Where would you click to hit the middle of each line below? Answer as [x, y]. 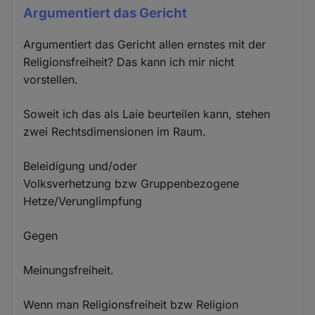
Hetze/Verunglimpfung [83, 201]
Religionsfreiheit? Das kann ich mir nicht [129, 62]
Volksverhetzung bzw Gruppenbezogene [131, 184]
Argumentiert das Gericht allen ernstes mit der [145, 45]
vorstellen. [51, 80]
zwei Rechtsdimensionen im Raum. [115, 132]
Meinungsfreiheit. [69, 270]
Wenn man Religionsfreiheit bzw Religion [131, 305]
